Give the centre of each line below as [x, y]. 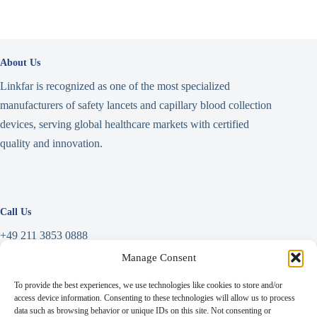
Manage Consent [158, 257]
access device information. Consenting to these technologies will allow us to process [155, 298]
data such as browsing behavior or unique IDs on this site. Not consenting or [143, 311]
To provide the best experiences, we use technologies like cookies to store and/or [148, 285]
